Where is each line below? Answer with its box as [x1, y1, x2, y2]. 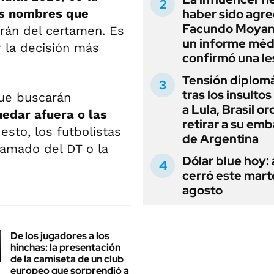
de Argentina [182, 131, 259, 147]
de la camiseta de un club [10, 252, 124, 265]
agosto [182, 182, 223, 198]
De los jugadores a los [10, 229, 109, 242]
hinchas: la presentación [10, 240, 120, 254]
